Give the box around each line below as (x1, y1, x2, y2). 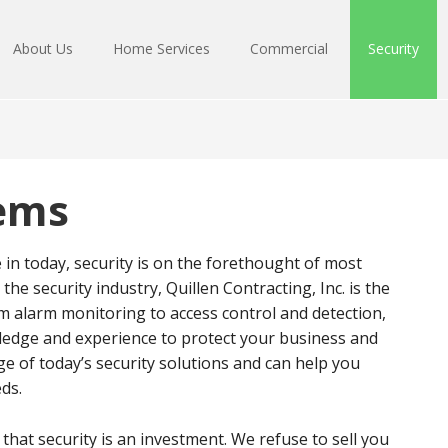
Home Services (113, 39, 210, 58)
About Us (13, 39, 73, 58)
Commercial (250, 39, 328, 58)
